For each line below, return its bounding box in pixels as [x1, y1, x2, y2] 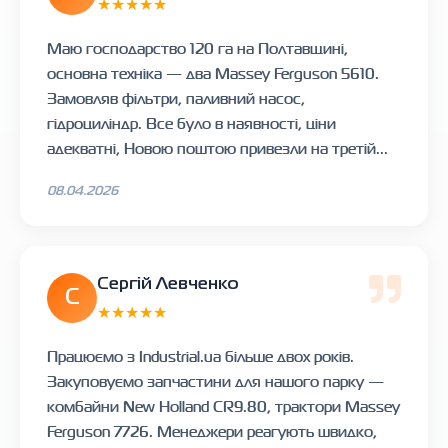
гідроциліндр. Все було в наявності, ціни [47, 111, 336, 135]
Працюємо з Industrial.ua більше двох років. [47, 344, 354, 368]
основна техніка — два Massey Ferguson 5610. [47, 61, 379, 85]
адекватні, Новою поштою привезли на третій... [47, 136, 388, 160]
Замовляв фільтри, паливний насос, [47, 86, 305, 110]
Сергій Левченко [97, 276, 239, 292]
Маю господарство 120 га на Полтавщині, [47, 36, 348, 60]
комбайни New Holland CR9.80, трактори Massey [47, 394, 400, 418]
